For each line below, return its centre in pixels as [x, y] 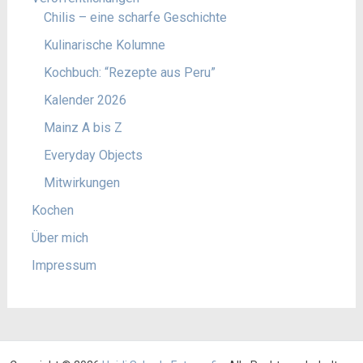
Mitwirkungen [81, 183]
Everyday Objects [93, 155]
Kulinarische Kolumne [104, 45]
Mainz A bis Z [83, 128]
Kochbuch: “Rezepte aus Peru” [129, 73]
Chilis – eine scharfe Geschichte [135, 17]
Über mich [60, 238]
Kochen [52, 210]
